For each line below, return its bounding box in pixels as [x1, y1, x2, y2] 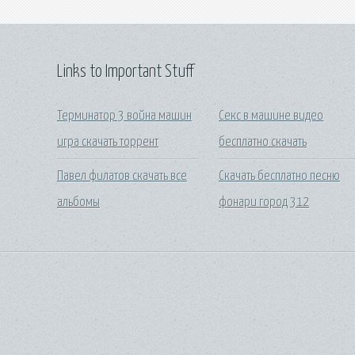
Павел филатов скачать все [57, 169, 187, 183]
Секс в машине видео [219, 109, 324, 124]
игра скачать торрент [57, 136, 158, 150]
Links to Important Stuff [57, 63, 193, 81]
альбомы [57, 195, 100, 209]
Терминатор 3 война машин [57, 109, 192, 124]
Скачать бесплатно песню [219, 169, 341, 183]
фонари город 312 [219, 195, 310, 209]
